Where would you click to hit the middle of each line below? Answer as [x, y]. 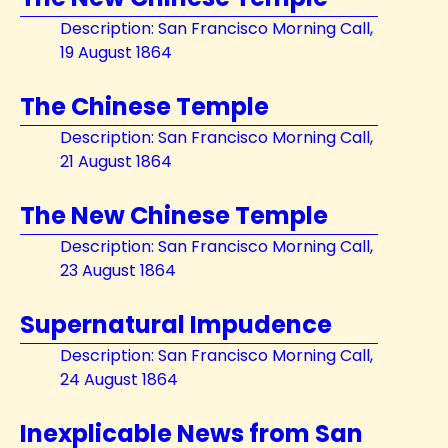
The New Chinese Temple [174, 215]
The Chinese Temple [144, 106]
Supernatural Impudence [176, 324]
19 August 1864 [116, 52]
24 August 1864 [119, 379]
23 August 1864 [118, 270]
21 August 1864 [116, 161]
